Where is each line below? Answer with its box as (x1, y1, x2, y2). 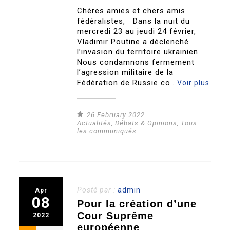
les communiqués (77, 127, 137, 135)
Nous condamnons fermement (77, 57, 195, 67)
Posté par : (77, 185, 118, 194)
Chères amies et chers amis (77, 6, 186, 15)
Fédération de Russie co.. (77, 78, 178, 87)
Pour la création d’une (77, 198, 197, 209)
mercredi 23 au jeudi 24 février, (77, 26, 197, 36)
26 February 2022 (87, 110, 145, 119)
